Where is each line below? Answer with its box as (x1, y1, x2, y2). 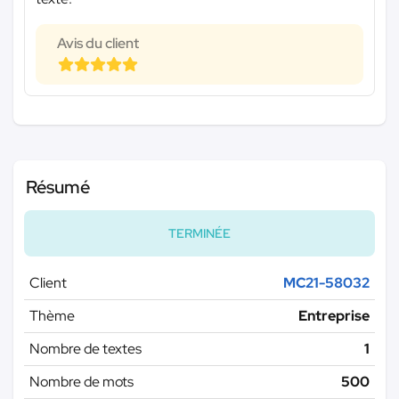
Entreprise (298, 305, 370, 325)
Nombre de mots (29, 371, 134, 391)
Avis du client (57, 33, 139, 53)
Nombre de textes (29, 338, 142, 358)
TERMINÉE (168, 224, 231, 241)
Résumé (26, 175, 90, 199)
